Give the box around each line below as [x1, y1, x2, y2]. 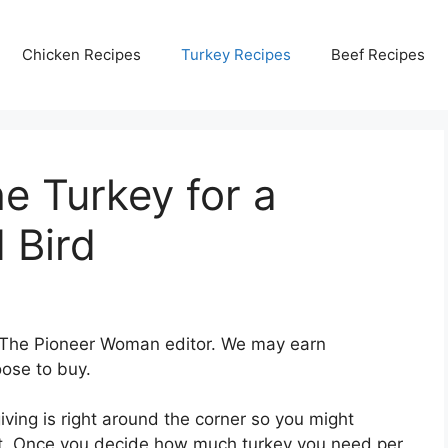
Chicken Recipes [22, 44, 141, 64]
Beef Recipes [331, 44, 425, 64]
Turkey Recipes [181, 44, 291, 64]
